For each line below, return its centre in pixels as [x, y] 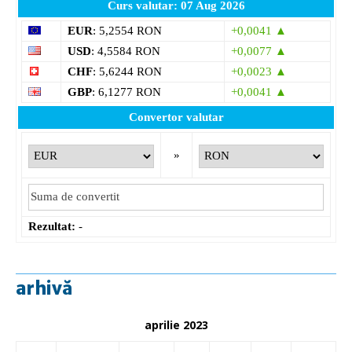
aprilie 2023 [176, 324]
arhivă [44, 288]
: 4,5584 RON [126, 51]
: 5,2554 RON [127, 30]
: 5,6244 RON [127, 71]
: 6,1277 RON [126, 92]
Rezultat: [52, 226]
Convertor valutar [176, 117]
